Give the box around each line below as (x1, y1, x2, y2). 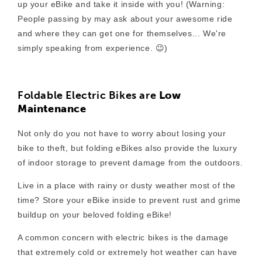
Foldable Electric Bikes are (18, 89, 159, 102)
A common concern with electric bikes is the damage (18, 233, 229, 243)
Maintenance (18, 102, 87, 116)
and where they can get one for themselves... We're (18, 29, 227, 39)
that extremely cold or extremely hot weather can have (18, 247, 237, 257)
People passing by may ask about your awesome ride (18, 14, 233, 24)
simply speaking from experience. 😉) (18, 43, 168, 53)
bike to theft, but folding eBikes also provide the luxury (18, 143, 237, 153)
